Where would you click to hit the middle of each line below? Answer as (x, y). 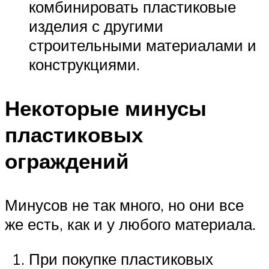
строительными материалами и (143, 45)
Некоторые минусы (106, 108)
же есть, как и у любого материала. (130, 224)
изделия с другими (96, 26)
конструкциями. (84, 64)
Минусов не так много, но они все (124, 205)
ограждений (67, 161)
